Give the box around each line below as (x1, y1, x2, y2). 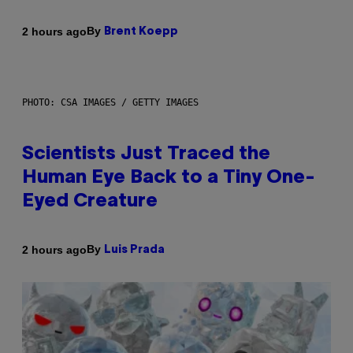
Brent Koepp (104, 27, 178, 38)
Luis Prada (104, 245, 165, 256)
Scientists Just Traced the (22, 146, 270, 164)
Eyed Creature (22, 193, 158, 211)
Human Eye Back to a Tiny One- (22, 169, 315, 188)
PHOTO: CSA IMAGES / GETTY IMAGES (22, 97, 199, 109)
